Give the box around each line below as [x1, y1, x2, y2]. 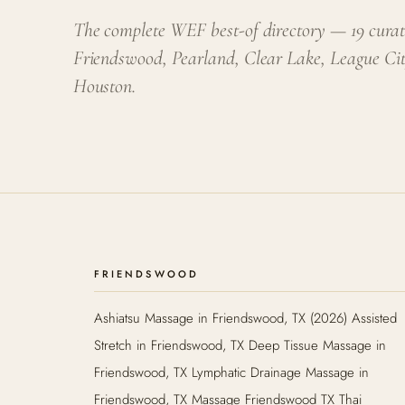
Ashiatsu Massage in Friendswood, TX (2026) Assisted [94, 308, 397, 328]
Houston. [72, 74, 137, 98]
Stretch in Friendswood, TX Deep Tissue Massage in [94, 335, 386, 355]
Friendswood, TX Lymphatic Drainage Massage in [94, 363, 369, 382]
